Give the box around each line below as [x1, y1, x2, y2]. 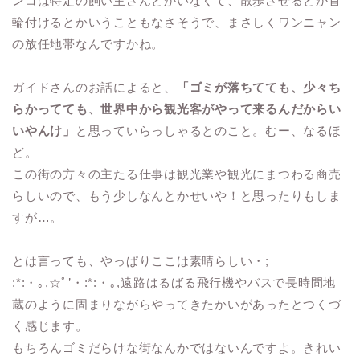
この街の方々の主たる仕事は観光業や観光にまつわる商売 [12, 167, 342, 182]
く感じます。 [12, 319, 88, 333]
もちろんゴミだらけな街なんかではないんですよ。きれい [12, 341, 342, 355]
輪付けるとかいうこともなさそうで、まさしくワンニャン [12, 15, 342, 30]
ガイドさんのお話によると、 [12, 80, 177, 95]
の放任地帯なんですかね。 [12, 37, 165, 51]
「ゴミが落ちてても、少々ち [176, 80, 342, 95]
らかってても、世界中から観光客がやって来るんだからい [12, 102, 342, 117]
